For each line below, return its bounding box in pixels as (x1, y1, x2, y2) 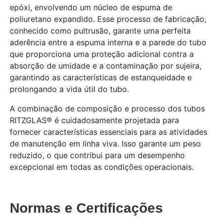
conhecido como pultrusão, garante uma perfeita (10, 26, 191, 36)
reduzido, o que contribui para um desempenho (10, 150, 185, 160)
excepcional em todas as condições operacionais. (10, 162, 194, 172)
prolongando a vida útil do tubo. (10, 84, 129, 94)
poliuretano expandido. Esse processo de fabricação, (10, 14, 206, 24)
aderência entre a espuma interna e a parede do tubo (10, 37, 206, 47)
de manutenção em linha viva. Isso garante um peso (10, 139, 201, 148)
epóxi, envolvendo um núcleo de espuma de (10, 2, 172, 12)
